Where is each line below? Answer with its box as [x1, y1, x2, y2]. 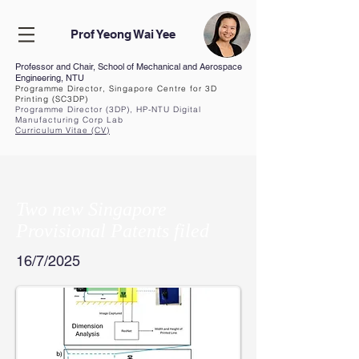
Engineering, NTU [15, 72, 84, 83]
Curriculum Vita [15, 125, 83, 135]
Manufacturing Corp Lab [15, 115, 123, 125]
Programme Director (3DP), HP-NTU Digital [15, 104, 201, 115]
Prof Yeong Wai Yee [70, 27, 175, 41]
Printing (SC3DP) [15, 94, 88, 104]
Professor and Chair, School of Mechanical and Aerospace [15, 61, 242, 72]
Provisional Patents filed [16, 220, 209, 241]
